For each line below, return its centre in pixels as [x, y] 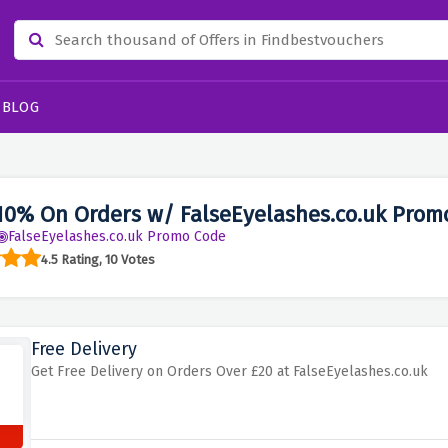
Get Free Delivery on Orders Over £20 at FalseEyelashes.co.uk [229, 371]
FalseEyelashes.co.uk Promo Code [116, 236]
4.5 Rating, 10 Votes [97, 259]
